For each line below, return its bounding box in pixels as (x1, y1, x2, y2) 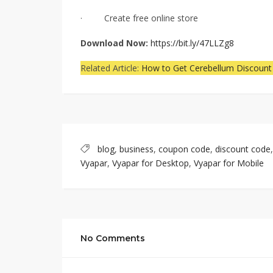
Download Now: (80, 37, 151, 49)
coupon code (158, 143, 210, 155)
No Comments (80, 232, 145, 244)
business (119, 143, 154, 155)
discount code (215, 143, 271, 155)
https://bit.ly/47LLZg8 (151, 37, 234, 49)
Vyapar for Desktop (112, 157, 189, 169)
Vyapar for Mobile (194, 157, 264, 169)
